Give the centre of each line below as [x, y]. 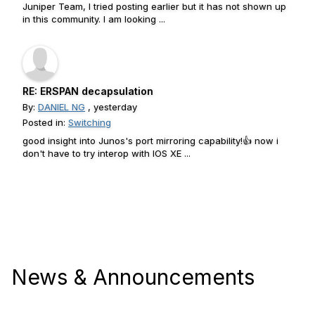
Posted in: [45, 122]
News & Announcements [133, 277]
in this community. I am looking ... [94, 19]
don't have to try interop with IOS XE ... [107, 153]
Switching [90, 122]
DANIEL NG [62, 107]
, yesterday [111, 107]
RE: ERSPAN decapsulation [88, 91]
